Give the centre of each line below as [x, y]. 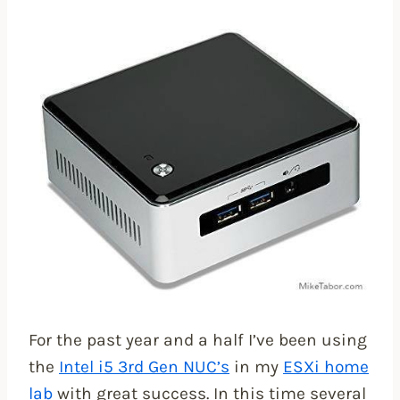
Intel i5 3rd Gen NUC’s [144, 367]
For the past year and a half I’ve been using [198, 340]
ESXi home [326, 367]
